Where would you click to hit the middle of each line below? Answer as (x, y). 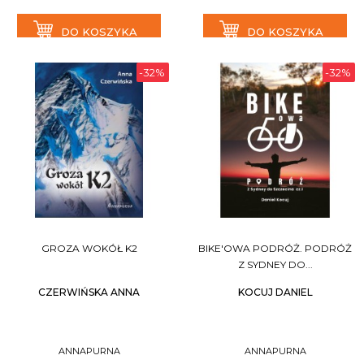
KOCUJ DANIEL (275, 292)
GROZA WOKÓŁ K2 (89, 248)
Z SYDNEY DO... (275, 264)
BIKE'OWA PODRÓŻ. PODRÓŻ (275, 248)
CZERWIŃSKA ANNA (89, 292)
